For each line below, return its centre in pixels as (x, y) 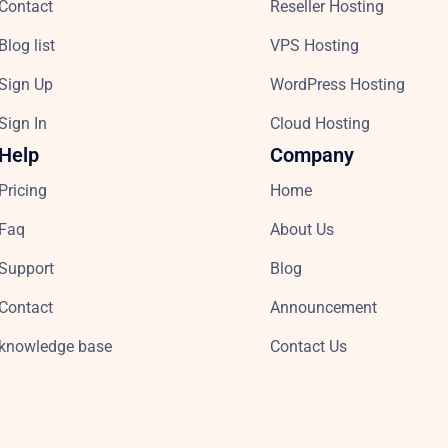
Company (312, 155)
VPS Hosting (315, 46)
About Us (302, 230)
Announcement (324, 308)
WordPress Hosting (338, 85)
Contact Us (309, 347)
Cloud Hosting (320, 124)
